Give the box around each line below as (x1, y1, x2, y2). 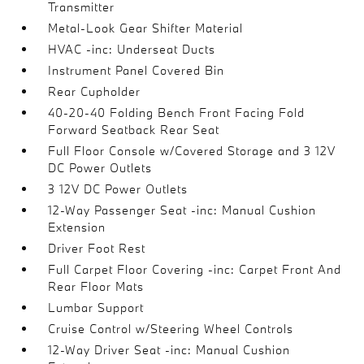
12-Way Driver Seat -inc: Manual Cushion (48, 342, 291, 357)
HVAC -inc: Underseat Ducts (48, 41, 216, 57)
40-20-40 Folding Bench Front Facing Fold (48, 105, 305, 120)
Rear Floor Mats (48, 279, 145, 294)
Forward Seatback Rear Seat (48, 122, 220, 137)
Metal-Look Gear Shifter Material (48, 20, 244, 36)
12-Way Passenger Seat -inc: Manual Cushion (48, 202, 317, 218)
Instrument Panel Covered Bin (48, 63, 225, 78)
